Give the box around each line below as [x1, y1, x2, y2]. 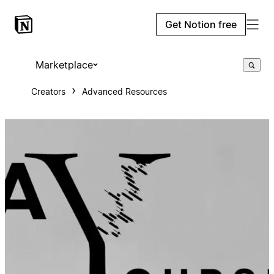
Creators [31, 86, 65, 97]
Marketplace [35, 59, 93, 71]
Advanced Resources [81, 86, 167, 97]
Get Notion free [165, 18, 237, 31]
